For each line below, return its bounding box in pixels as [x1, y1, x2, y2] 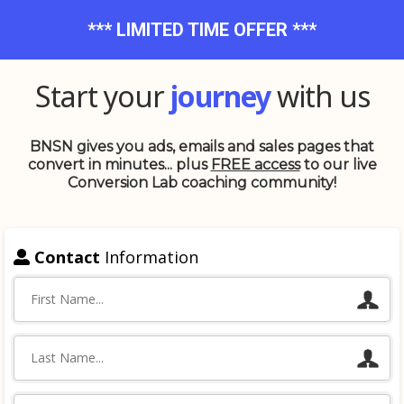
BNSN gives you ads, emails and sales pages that [30, 138, 374, 155]
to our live [299, 156, 377, 173]
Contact [34, 246, 105, 268]
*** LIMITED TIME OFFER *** [87, 19, 317, 41]
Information [105, 246, 198, 268]
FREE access [210, 156, 300, 173]
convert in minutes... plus [27, 156, 211, 173]
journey [170, 77, 271, 115]
